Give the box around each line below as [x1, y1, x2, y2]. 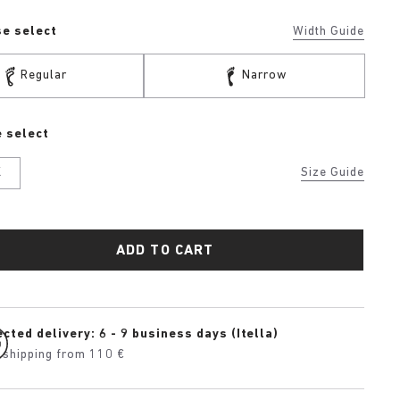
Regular [21, 69, 67, 82]
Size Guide [301, 166, 364, 179]
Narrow [242, 69, 287, 82]
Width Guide [293, 25, 364, 38]
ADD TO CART [116, 244, 214, 258]
